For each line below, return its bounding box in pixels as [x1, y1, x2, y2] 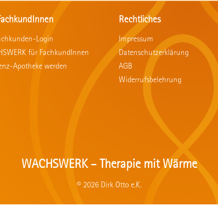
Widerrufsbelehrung [119, 76, 182, 85]
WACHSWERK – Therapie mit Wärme [21, 159, 197, 172]
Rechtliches [119, 15, 161, 25]
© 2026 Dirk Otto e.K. [76, 181, 142, 190]
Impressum [119, 35, 153, 44]
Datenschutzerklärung [119, 49, 189, 57]
